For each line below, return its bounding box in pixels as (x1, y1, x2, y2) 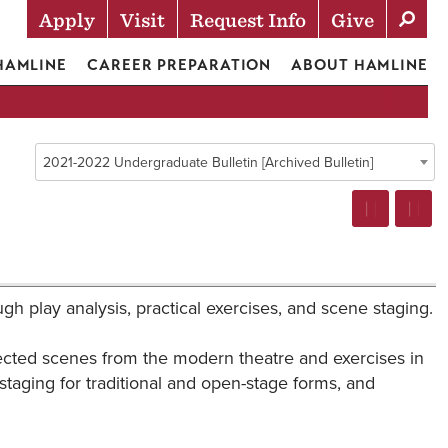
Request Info (190, 10, 306, 31)
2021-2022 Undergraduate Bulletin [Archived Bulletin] (42, 152, 373, 173)
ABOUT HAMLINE (291, 56, 428, 74)
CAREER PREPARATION (87, 56, 272, 74)
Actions (27, 33, 171, 77)
